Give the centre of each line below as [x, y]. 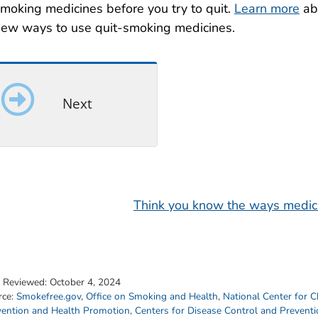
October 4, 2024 [85, 283]
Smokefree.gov [49, 297]
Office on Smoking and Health [152, 297]
